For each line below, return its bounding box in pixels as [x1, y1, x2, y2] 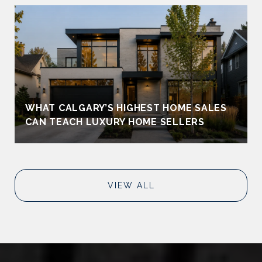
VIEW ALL [107, 180, 155, 190]
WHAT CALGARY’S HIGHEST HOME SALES [25, 102, 227, 113]
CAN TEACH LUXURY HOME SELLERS [25, 116, 205, 127]
